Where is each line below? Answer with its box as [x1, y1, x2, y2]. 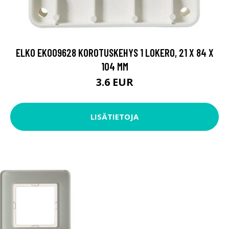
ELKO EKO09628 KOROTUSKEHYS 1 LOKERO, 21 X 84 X [15, 45, 214, 59]
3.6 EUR [96, 75, 133, 89]
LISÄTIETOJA [90, 111, 139, 122]
